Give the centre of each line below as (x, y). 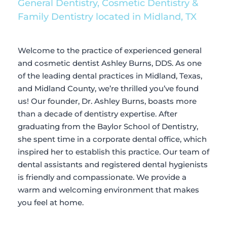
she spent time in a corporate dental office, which (112, 139)
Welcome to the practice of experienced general (110, 51)
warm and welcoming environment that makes (108, 190)
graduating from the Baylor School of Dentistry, (108, 127)
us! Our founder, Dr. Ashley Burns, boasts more (107, 101)
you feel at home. (51, 203)
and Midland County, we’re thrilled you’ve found (108, 89)
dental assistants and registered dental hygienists (113, 165)
